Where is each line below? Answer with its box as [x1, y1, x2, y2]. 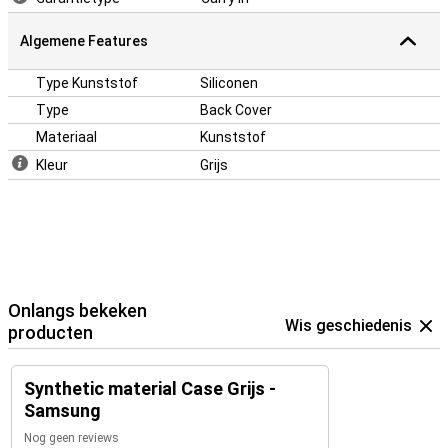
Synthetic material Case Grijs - [24, 378, 276, 399]
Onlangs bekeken [8, 300, 147, 321]
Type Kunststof [36, 75, 138, 91]
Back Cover [200, 102, 272, 118]
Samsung [24, 400, 101, 421]
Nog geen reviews [24, 431, 119, 445]
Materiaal [36, 129, 97, 145]
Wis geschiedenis [285, 316, 412, 335]
